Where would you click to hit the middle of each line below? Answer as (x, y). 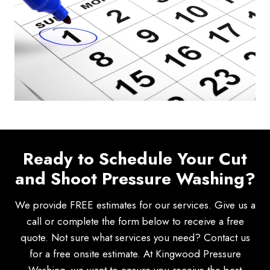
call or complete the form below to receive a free (135, 221)
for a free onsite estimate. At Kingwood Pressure (135, 254)
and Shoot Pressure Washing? (135, 179)
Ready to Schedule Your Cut (135, 159)
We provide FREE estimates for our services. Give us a (135, 205)
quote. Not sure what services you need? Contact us (135, 238)
